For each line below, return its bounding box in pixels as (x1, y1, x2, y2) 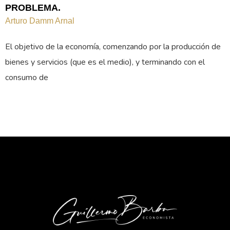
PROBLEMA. (5, 2, 61, 13)
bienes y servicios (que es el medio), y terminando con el (5, 56, 205, 68)
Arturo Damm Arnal (5, 16, 74, 25)
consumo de (5, 71, 48, 83)
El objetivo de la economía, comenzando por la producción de (5, 41, 221, 52)
